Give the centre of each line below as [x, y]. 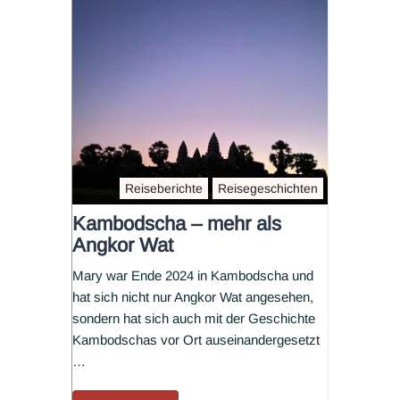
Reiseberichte [164, 189]
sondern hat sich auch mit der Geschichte [194, 319]
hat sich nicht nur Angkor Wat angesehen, [193, 297]
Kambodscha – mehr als [177, 224]
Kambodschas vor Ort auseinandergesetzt [196, 340]
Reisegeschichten [268, 189]
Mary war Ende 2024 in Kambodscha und [193, 276]
